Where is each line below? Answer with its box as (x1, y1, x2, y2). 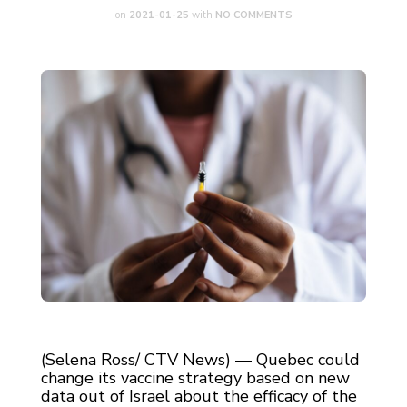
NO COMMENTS (214, 8, 293, 22)
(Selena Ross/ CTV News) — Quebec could (41, 349, 360, 372)
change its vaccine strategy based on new (41, 367, 350, 390)
